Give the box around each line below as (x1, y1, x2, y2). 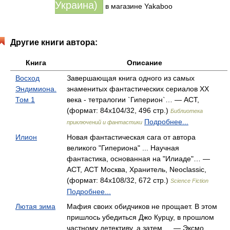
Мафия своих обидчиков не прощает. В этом (67, 202, 217, 210)
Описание (127, 59, 162, 67)
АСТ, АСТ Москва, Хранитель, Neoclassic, (67, 165, 206, 174)
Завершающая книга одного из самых (67, 74, 195, 82)
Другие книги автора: (10, 38, 98, 47)
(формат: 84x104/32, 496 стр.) (67, 106, 170, 114)
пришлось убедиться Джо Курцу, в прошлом (67, 213, 214, 221)
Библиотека (170, 108, 203, 114)
